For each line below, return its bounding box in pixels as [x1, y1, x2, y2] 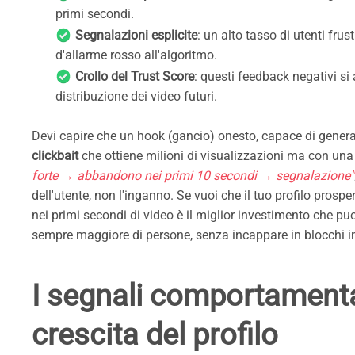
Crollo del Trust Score [75, 68, 194, 84]
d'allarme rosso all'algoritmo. [55, 47, 217, 63]
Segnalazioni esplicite [75, 27, 197, 43]
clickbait [32, 147, 78, 163]
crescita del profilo [32, 316, 278, 352]
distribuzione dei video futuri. [55, 88, 217, 104]
